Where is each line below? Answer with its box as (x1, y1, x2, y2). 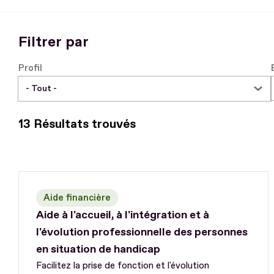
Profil (18, 62, 42, 74)
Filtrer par (18, 32, 89, 51)
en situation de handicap (36, 242, 160, 257)
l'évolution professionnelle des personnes (36, 225, 248, 240)
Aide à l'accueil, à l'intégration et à (36, 208, 209, 223)
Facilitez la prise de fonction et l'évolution (36, 260, 209, 272)
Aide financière (43, 192, 111, 204)
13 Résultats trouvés (18, 116, 136, 131)
